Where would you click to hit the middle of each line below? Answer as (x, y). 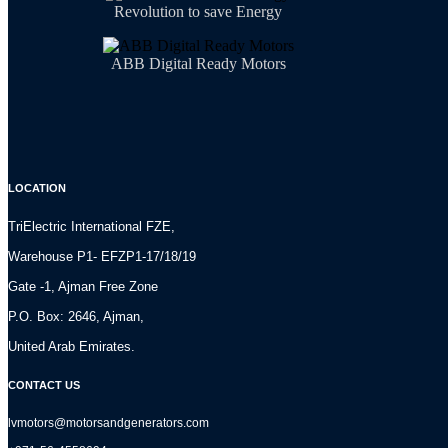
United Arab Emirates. (71, 347)
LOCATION (37, 188)
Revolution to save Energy (198, 12)
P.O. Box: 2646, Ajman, (76, 317)
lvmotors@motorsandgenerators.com (108, 423)
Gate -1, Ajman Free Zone (83, 287)
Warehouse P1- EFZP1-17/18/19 (102, 257)
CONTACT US (44, 385)
